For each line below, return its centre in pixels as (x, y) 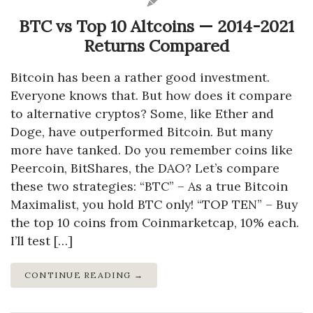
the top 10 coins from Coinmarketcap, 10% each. (155, 222)
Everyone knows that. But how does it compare (151, 95)
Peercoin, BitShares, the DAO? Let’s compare (145, 168)
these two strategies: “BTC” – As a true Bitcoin (149, 186)
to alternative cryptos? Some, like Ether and (142, 113)
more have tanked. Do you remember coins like (152, 150)
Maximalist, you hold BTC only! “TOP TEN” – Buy (154, 204)
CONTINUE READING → (84, 275)
